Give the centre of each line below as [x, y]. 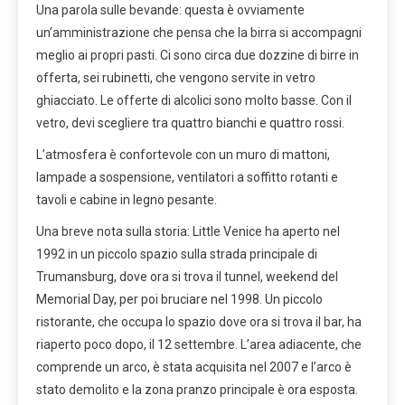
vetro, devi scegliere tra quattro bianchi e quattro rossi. [190, 122]
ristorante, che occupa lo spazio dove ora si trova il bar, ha [199, 321]
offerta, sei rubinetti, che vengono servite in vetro [176, 77]
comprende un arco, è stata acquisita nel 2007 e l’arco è [194, 367]
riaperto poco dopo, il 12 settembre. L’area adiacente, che [199, 344]
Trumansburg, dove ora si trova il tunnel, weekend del [187, 276]
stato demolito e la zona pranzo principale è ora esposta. [197, 389]
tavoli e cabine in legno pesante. [127, 199]
